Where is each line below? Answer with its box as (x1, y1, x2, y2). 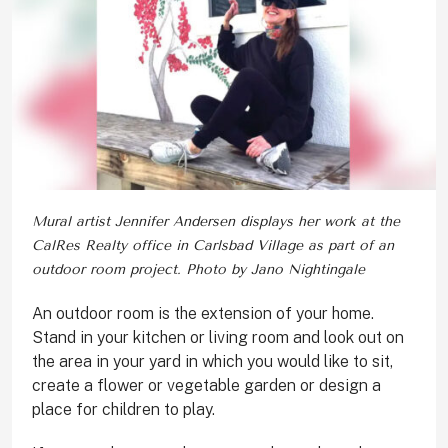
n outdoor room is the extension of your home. (43, 304, 374, 324)
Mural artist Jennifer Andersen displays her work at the (32, 213, 400, 231)
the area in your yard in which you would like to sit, (32, 352, 393, 372)
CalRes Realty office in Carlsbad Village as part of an (32, 237, 394, 255)
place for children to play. (32, 400, 215, 420)
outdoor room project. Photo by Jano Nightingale (32, 261, 365, 279)
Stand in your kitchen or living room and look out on (32, 328, 404, 348)
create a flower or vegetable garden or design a (32, 376, 381, 396)
